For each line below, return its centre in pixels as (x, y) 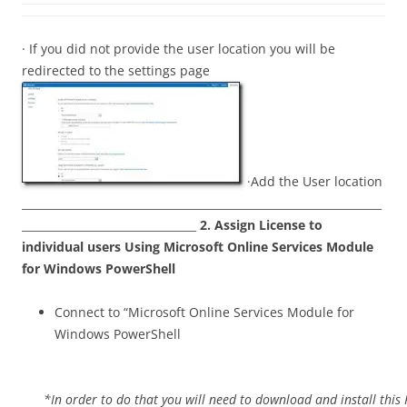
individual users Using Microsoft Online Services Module (198, 247)
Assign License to (268, 225)
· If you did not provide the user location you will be (179, 49)
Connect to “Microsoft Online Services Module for (204, 312)
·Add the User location (313, 181)
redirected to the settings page (116, 70)
